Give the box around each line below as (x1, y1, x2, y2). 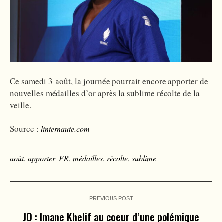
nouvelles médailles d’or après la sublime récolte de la (10, 87, 200, 99)
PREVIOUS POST (89, 195, 133, 201)
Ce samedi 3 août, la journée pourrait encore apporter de (10, 75, 208, 87)
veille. (10, 99, 31, 111)
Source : (10, 122, 41, 134)
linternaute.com (41, 123, 90, 134)
